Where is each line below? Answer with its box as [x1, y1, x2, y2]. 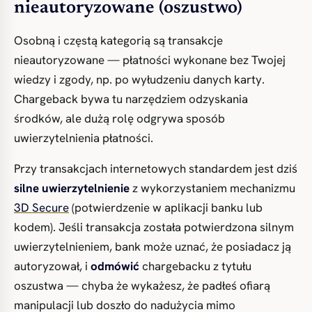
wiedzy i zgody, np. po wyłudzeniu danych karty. [14, 72, 265, 87]
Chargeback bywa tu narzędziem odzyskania [14, 91, 248, 107]
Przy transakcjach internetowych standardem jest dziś [14, 161, 297, 176]
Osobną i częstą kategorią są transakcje [14, 33, 223, 48]
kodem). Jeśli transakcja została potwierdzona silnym [14, 219, 294, 235]
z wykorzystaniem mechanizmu [130, 180, 295, 196]
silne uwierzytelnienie [14, 180, 130, 196]
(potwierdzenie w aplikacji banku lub [69, 200, 263, 215]
